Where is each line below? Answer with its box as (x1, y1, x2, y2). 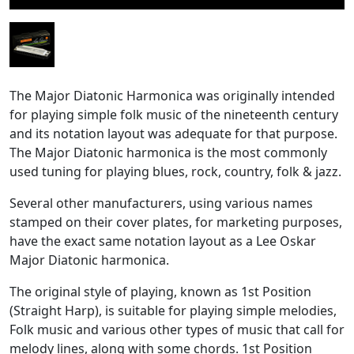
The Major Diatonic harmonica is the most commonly (9, 144, 327, 162)
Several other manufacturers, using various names (9, 194, 313, 213)
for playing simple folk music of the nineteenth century (9, 106, 338, 124)
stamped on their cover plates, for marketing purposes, (9, 213, 342, 232)
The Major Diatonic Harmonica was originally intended (9, 87, 335, 105)
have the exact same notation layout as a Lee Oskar (9, 232, 316, 250)
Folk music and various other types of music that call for (9, 321, 345, 339)
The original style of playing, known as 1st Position (9, 283, 311, 301)
